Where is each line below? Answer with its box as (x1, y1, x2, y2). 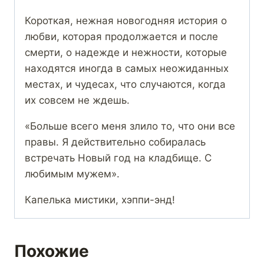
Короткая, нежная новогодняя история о (25, 15, 227, 27)
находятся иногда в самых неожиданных (25, 62, 229, 75)
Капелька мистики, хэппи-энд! (25, 194, 175, 206)
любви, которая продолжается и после (25, 31, 218, 43)
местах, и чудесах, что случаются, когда (25, 78, 226, 91)
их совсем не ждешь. (25, 94, 130, 107)
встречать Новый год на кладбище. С (25, 152, 212, 164)
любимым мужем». (25, 168, 120, 180)
